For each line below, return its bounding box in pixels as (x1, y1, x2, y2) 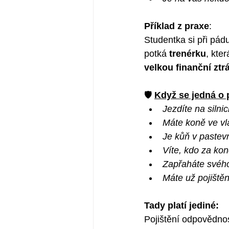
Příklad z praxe (144, 20, 209, 31)
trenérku (169, 48, 206, 59)
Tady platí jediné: (144, 200, 219, 211)
